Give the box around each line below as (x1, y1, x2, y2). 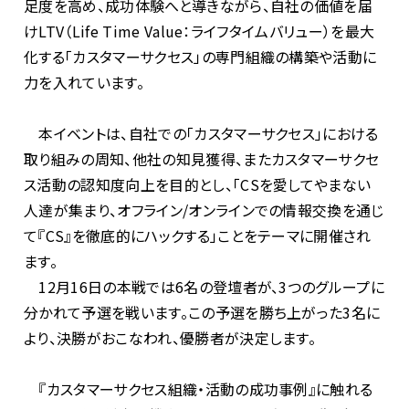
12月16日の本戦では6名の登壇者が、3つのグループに (24, 276, 385, 298)
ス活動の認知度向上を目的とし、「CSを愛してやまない (24, 173, 372, 195)
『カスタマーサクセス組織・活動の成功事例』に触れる (24, 378, 373, 400)
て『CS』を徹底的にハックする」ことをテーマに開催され (24, 225, 372, 246)
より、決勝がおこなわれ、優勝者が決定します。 (24, 327, 317, 349)
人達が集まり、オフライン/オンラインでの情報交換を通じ (24, 199, 384, 221)
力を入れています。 (24, 71, 144, 93)
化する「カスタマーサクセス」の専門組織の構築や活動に (24, 46, 377, 68)
